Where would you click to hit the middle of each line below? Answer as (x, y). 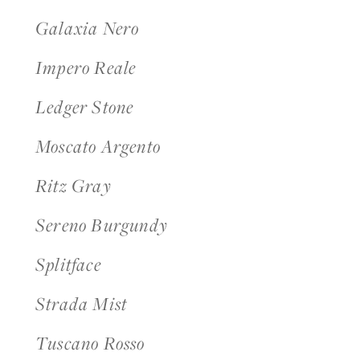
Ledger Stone (85, 107)
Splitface (68, 264)
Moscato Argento (98, 146)
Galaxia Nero (88, 28)
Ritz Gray (74, 186)
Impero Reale (86, 67)
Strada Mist (82, 304)
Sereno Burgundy (102, 225)
